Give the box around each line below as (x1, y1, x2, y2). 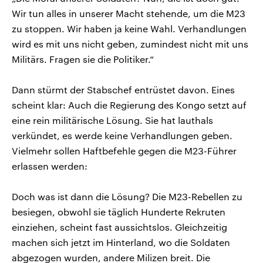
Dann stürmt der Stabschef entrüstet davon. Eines (12, 83, 235, 95)
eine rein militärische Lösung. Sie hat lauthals (12, 114, 213, 126)
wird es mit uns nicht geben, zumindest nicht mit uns (12, 38, 248, 49)
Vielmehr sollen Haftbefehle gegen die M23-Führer (12, 144, 237, 156)
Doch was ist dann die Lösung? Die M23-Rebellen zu (12, 190, 242, 202)
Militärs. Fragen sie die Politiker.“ (12, 53, 154, 65)
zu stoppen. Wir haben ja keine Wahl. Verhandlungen (12, 22, 247, 34)
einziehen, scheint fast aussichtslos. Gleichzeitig (12, 221, 227, 232)
